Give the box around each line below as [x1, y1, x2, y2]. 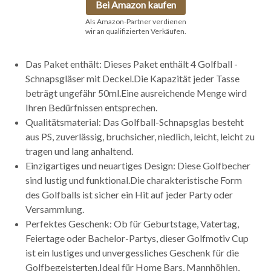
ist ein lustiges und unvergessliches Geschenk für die [25, 247, 239, 258]
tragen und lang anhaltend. [25, 145, 133, 157]
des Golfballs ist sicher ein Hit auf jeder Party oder [25, 189, 233, 200]
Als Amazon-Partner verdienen [85, 17, 186, 26]
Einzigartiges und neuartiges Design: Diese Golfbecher [25, 160, 250, 171]
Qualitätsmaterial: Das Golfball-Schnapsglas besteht [25, 116, 244, 128]
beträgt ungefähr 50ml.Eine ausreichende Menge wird [25, 87, 247, 99]
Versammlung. [25, 203, 84, 215]
